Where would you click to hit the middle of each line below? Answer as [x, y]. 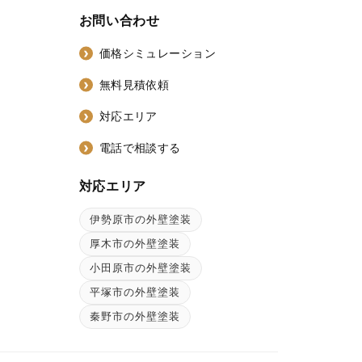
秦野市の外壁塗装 [135, 316]
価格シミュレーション [157, 53]
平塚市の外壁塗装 [135, 292]
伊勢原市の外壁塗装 [141, 219]
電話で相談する [140, 148]
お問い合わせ [119, 20]
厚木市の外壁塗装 [135, 244]
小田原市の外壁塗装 [141, 268]
